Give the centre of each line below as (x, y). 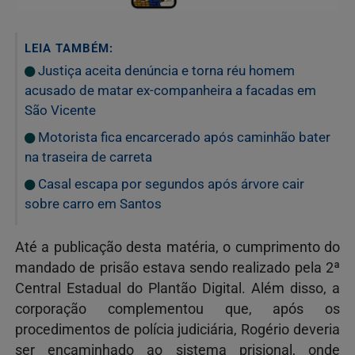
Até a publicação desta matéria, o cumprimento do (177, 247)
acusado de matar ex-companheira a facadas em (170, 90)
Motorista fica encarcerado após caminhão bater (183, 137)
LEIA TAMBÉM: (69, 48)
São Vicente (60, 110)
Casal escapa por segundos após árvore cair (170, 183)
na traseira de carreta (88, 157)
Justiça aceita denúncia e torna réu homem (165, 70)
